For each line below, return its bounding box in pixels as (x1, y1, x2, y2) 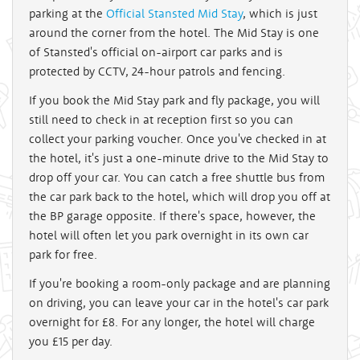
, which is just (243, 5, 317, 21)
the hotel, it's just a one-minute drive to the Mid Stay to (29, 149, 329, 166)
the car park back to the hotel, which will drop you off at (29, 188, 330, 204)
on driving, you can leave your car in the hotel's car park (29, 294, 329, 310)
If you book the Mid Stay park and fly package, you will (29, 92, 320, 108)
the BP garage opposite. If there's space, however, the (29, 207, 316, 223)
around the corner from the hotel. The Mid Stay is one (29, 24, 319, 40)
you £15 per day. (29, 333, 112, 349)
